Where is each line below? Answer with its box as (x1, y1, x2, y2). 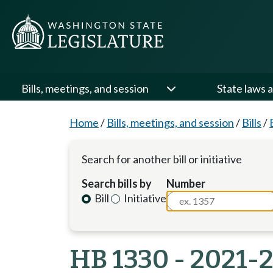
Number (166, 177, 206, 190)
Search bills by (82, 177, 152, 190)
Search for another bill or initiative (82, 152, 242, 166)
